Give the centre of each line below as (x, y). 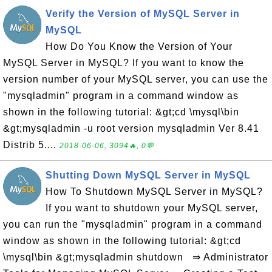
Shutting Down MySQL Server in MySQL (148, 175)
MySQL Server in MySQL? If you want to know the (124, 63)
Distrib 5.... (31, 145)
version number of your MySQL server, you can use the (136, 79)
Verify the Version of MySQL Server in (143, 14)
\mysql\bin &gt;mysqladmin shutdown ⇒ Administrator (136, 257)
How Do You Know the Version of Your (139, 46)
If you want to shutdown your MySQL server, (152, 208)
